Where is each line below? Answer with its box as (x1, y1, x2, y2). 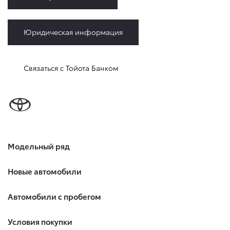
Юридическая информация (24, 26, 123, 37)
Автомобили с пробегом (8, 190, 101, 202)
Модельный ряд (8, 140, 70, 152)
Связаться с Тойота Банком (24, 62, 118, 73)
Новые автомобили (8, 165, 82, 177)
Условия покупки (8, 216, 72, 227)
